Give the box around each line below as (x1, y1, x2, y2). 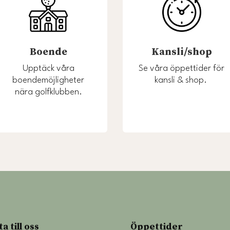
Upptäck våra (22, 64, 74, 73)
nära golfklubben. (14, 88, 82, 97)
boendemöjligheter (12, 76, 85, 85)
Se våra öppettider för (139, 64, 225, 73)
